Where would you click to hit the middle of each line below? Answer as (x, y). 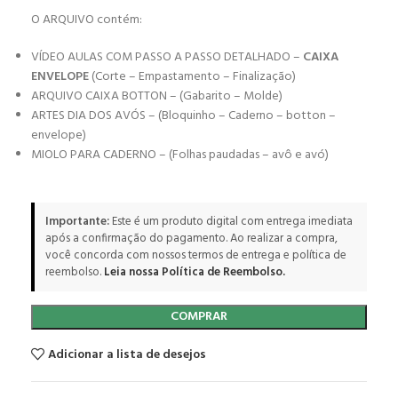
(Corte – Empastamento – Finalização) (194, 77)
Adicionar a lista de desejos (127, 355)
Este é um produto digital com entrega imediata (231, 222)
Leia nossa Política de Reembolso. (195, 272)
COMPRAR (199, 317)
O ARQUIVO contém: (87, 20)
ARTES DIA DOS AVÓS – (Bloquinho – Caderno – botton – (183, 116)
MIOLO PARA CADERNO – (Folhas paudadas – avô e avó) (180, 155)
